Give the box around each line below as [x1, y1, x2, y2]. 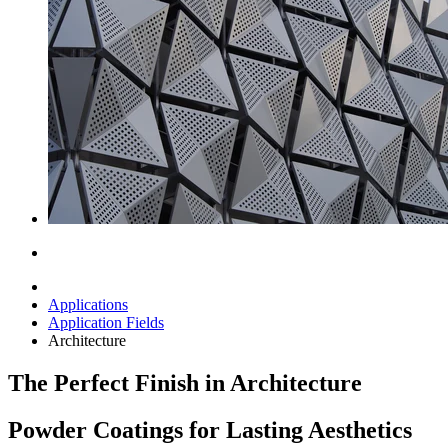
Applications [48, 296, 128, 314]
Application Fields [48, 314, 164, 332]
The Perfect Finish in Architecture [8, 370, 362, 397]
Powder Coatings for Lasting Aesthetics [8, 417, 412, 444]
